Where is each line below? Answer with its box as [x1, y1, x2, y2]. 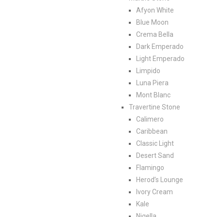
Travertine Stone [129, 103, 180, 111]
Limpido [136, 66, 160, 75]
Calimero [136, 115, 164, 123]
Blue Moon [136, 18, 169, 26]
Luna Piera [136, 78, 169, 87]
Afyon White [136, 6, 174, 14]
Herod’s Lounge [136, 175, 183, 184]
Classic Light [136, 139, 174, 147]
